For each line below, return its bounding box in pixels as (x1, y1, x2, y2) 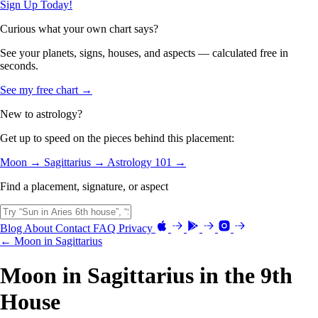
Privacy (119, 221, 155, 234)
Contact (55, 221, 93, 234)
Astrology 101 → (107, 155, 186, 168)
